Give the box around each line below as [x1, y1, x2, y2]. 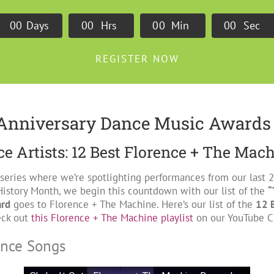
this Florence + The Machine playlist [31, 210, 194, 224]
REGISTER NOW [95, 51, 179, 65]
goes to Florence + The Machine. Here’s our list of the [10, 197, 256, 211]
